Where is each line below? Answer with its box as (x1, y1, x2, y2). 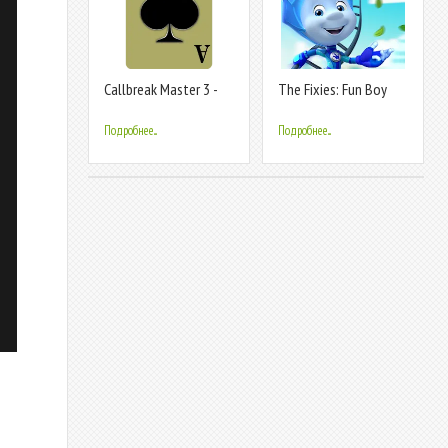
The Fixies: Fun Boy (278, 79, 387, 99)
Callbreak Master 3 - (104, 79, 217, 99)
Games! (278, 96, 321, 116)
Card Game (104, 96, 165, 116)
